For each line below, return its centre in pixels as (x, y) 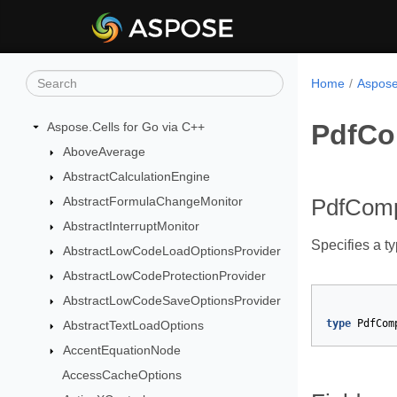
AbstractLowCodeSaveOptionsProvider (171, 300)
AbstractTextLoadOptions (133, 325)
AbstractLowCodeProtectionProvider (164, 276)
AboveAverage (104, 152)
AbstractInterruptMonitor (131, 226)
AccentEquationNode (121, 350)
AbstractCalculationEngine (136, 176)
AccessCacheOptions (121, 375)
